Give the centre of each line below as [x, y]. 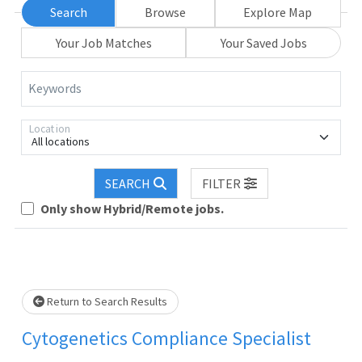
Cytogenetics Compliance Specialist [166, 338]
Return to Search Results [105, 301]
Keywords [55, 88]
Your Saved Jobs [263, 42]
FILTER [221, 183]
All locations [61, 141]
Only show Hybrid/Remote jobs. [132, 208]
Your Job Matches [103, 42]
